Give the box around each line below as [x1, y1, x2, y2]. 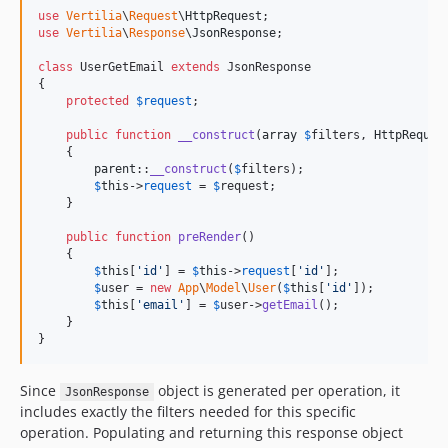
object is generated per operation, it [153, 381, 400, 400]
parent [94, 162, 136, 176]
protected [66, 94, 129, 108]
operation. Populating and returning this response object [20, 423, 403, 442]
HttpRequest [185, 9, 262, 23]
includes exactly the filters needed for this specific [20, 402, 356, 421]
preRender [178, 230, 241, 244]
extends [171, 60, 220, 74]
